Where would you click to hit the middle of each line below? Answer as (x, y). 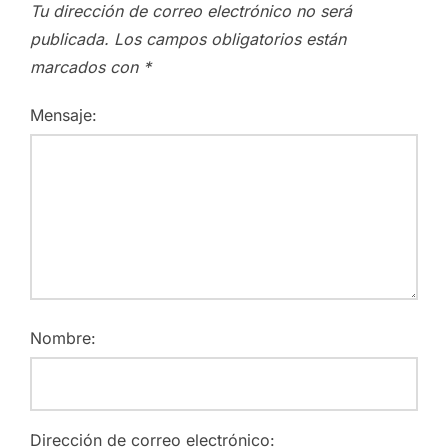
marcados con (86, 66)
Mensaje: (63, 114)
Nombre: (63, 337)
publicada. (69, 38)
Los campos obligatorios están (230, 38)
